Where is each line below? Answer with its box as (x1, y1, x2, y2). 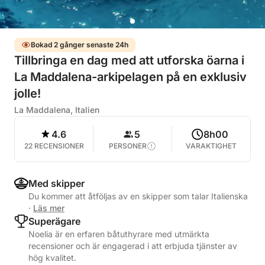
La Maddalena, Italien (14, 105, 99, 115)
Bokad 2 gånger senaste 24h (31, 40, 128, 49)
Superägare (28, 215, 80, 227)
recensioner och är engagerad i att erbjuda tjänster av (28, 241, 237, 251)
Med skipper (28, 177, 85, 189)
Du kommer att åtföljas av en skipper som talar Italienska (28, 191, 248, 201)
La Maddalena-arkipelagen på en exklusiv (14, 70, 247, 84)
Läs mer (33, 203, 64, 213)
